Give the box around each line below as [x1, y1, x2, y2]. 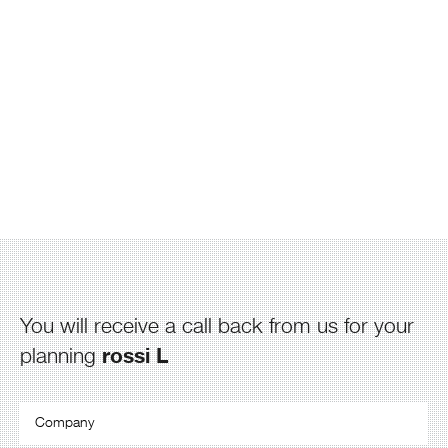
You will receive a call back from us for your [20, 316, 414, 338]
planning [20, 346, 102, 368]
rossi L [102, 342, 168, 368]
